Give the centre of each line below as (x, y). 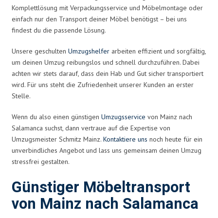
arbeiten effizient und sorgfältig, (158, 51)
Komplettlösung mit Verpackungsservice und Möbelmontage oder (107, 8)
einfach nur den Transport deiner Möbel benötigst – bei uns (99, 19)
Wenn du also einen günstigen (56, 117)
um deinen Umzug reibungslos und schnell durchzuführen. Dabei (106, 62)
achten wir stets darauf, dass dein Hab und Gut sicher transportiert (108, 73)
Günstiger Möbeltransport (101, 187)
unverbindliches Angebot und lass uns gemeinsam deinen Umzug (107, 150)
